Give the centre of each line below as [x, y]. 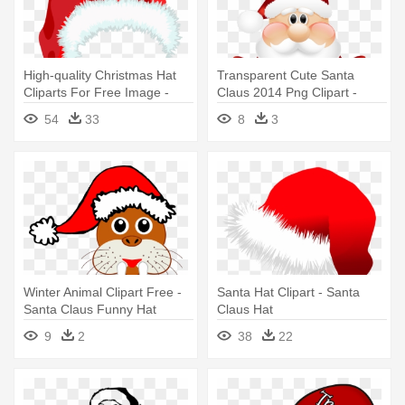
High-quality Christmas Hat [100, 75]
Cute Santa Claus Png [280, 109]
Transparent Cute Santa [286, 75]
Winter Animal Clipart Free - [103, 292]
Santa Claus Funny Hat [90, 309]
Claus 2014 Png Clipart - [287, 92]
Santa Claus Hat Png [83, 109]
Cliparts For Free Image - [96, 92]
